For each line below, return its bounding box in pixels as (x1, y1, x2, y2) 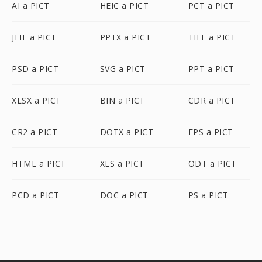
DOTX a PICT (99, 126, 154, 137)
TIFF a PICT (188, 32, 236, 43)
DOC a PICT (99, 189, 149, 201)
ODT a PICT (188, 158, 237, 169)
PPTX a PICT (99, 32, 151, 43)
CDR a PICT (188, 95, 236, 106)
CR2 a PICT (12, 126, 57, 137)
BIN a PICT (99, 95, 145, 106)
